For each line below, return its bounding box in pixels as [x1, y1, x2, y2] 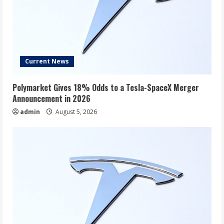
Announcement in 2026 [12, 92, 90, 105]
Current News [25, 57, 69, 66]
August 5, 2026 [54, 107, 97, 116]
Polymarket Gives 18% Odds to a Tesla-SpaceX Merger [12, 81, 199, 94]
